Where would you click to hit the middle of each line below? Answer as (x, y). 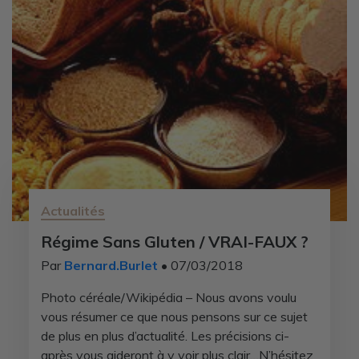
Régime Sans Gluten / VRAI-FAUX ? (174, 242)
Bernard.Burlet (111, 265)
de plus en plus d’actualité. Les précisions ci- (165, 336)
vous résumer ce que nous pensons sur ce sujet (174, 317)
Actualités (73, 211)
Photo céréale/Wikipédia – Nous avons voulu (168, 297)
